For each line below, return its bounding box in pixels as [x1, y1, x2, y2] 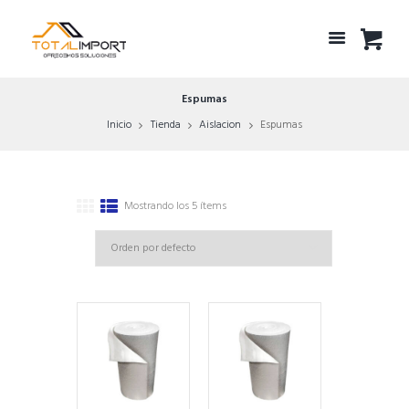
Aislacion [199, 116, 242, 135]
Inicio [106, 116, 131, 135]
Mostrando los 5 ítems [123, 196, 226, 215]
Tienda [150, 116, 181, 135]
